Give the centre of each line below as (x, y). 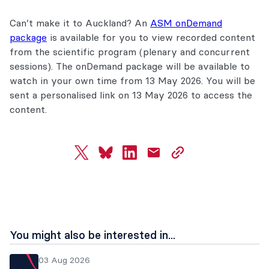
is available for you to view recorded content (151, 37)
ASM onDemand (186, 23)
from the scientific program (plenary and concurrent (130, 52)
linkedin (143, 158)
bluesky (120, 158)
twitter (94, 158)
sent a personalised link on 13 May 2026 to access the (131, 95)
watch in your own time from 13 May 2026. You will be (132, 80)
